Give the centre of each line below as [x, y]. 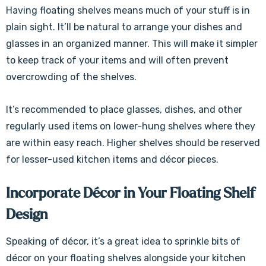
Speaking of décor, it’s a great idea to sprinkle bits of [123, 241]
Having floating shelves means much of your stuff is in [128, 10]
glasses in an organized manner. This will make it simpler [132, 44]
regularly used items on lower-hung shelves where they [131, 126]
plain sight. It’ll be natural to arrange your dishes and [124, 27]
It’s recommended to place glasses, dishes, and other [124, 110]
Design [27, 215]
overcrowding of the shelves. [72, 77]
